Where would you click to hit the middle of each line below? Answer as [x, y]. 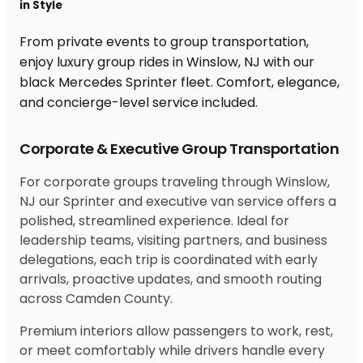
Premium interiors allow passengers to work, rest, [176, 331]
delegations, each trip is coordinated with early [169, 259]
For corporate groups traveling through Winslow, [175, 181]
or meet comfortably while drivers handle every [172, 350]
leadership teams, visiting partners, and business [173, 240]
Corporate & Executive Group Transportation [179, 148]
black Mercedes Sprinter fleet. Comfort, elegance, [179, 82]
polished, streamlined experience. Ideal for [154, 220]
